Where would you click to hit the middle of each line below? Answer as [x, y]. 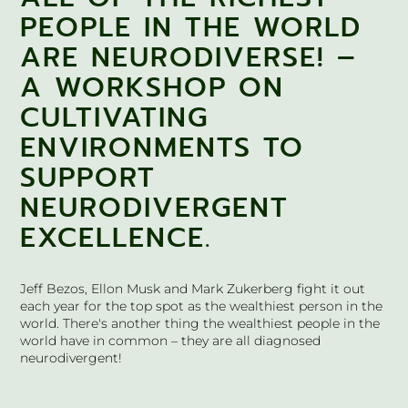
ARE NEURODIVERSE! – [189, 58]
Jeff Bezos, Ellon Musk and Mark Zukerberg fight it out [193, 289]
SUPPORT [88, 178]
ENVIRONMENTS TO [163, 148]
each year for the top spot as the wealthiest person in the [202, 306]
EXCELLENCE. [116, 238]
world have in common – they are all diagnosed [171, 341]
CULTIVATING [115, 118]
